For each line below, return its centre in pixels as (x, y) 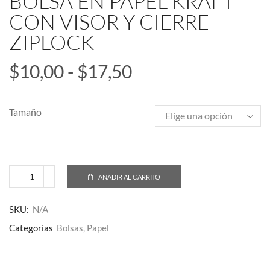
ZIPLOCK (52, 42)
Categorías (31, 228)
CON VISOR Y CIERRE (109, 22)
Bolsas (70, 228)
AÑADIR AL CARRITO (130, 177)
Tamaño (25, 112)
